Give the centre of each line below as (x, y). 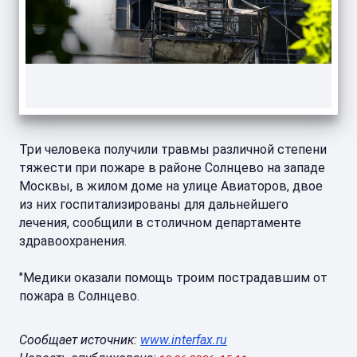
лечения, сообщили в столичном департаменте (160, 223)
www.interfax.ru (184, 340)
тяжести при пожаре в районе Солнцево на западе (172, 168)
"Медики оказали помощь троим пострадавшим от (173, 278)
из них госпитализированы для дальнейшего (154, 204)
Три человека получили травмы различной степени (173, 149)
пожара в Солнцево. (79, 296)
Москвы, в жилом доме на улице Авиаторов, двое (171, 186)
